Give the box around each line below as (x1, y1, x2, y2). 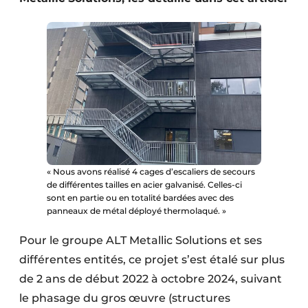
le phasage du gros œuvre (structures (19, 291, 230, 305)
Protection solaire (26, 7, 119, 20)
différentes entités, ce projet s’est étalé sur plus (19, 253, 285, 267)
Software (26, 100, 72, 113)
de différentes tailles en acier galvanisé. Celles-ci (47, 179, 242, 190)
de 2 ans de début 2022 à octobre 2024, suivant (19, 272, 282, 286)
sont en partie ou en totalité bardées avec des (47, 192, 234, 203)
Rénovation (26, 38, 86, 51)
